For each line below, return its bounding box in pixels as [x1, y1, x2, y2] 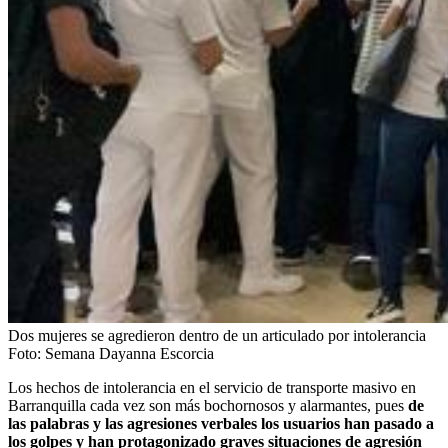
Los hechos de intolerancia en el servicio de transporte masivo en [8, 378, 416, 396]
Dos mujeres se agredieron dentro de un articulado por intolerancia [8, 326, 426, 344]
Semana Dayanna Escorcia [45, 344, 214, 362]
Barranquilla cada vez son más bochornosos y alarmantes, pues [8, 396, 408, 414]
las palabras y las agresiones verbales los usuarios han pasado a [8, 414, 434, 432]
